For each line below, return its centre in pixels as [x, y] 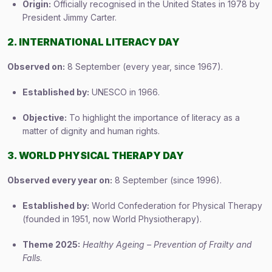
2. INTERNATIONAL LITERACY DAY [93, 42]
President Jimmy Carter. [70, 17]
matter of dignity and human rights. [91, 131]
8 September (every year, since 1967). [144, 66]
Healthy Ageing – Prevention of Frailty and [167, 244]
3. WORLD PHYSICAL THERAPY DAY [96, 155]
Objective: [45, 117]
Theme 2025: [51, 244]
